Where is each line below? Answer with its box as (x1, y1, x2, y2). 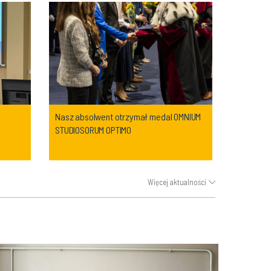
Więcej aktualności (148, 177, 206, 187)
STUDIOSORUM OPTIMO (55, 124, 132, 135)
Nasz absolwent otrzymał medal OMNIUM (55, 111, 201, 122)
